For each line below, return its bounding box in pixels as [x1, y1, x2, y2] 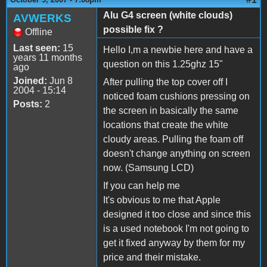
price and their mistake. [103, 252, 201, 262]
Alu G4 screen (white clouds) [103, 10, 232, 20]
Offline [25, 26, 52, 37]
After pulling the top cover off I [103, 76, 228, 87]
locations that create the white [103, 119, 228, 130]
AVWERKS [13, 11, 72, 24]
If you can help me [103, 180, 180, 191]
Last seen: [13, 42, 60, 53]
